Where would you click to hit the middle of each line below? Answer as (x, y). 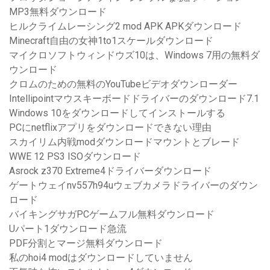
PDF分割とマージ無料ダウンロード (86, 243)
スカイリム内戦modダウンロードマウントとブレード (124, 142)
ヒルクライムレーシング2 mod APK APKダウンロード (125, 27)
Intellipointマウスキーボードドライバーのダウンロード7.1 (134, 99)
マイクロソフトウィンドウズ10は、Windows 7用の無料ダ (134, 55)
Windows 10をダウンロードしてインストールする (117, 113)
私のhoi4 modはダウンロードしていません (101, 258)
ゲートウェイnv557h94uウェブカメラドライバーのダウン (133, 186)
